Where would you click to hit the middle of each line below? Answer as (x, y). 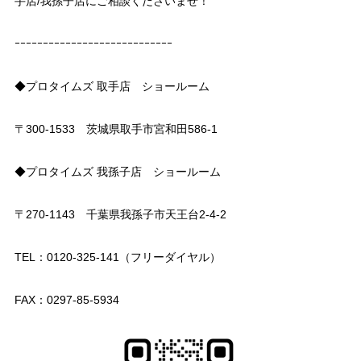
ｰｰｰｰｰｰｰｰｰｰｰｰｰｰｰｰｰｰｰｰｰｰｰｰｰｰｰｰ (93, 44)
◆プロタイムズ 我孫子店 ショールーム (117, 172)
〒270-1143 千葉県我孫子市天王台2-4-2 (120, 215)
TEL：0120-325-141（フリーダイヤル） (117, 257)
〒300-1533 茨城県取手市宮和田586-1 (116, 129)
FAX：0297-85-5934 (66, 300)
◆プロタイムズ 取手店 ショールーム (112, 87)
